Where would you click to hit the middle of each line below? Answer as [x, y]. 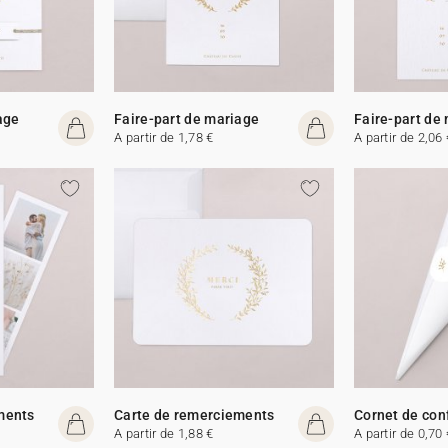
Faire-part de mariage [187, 118]
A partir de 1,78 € [164, 137]
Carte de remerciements [194, 414]
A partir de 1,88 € [164, 433]
